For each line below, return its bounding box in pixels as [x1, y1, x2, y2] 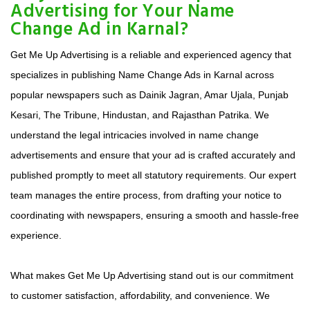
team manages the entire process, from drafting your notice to [10, 190, 282, 201]
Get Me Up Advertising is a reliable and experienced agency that [10, 49, 291, 61]
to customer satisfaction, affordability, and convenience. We [10, 290, 270, 302]
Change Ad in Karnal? [10, 16, 188, 45]
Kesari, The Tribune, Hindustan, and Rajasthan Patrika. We [10, 109, 269, 121]
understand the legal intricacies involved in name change [10, 129, 259, 141]
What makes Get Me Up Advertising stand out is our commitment [10, 270, 293, 282]
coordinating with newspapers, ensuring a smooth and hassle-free [10, 210, 299, 221]
